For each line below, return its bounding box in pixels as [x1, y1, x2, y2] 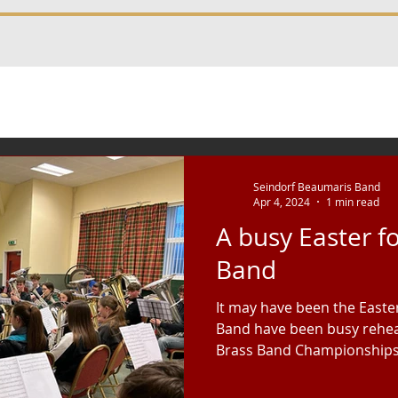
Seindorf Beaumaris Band [253, 179, 380, 194]
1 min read [326, 195, 379, 209]
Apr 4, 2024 [253, 195, 310, 209]
